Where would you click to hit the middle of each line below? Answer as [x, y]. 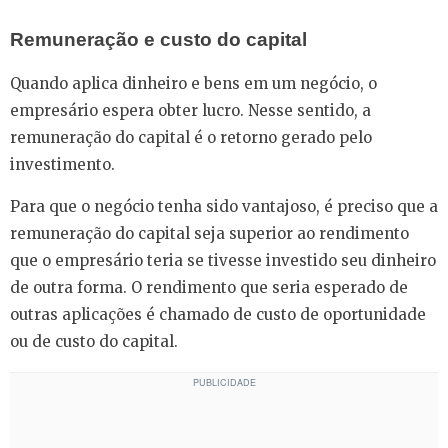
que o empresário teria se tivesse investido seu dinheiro [223, 260]
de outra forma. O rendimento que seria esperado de [209, 287]
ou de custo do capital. [94, 341]
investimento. [62, 164]
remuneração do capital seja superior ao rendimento [209, 233]
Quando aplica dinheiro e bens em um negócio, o [193, 83]
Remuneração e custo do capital [158, 39]
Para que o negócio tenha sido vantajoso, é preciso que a [224, 206]
